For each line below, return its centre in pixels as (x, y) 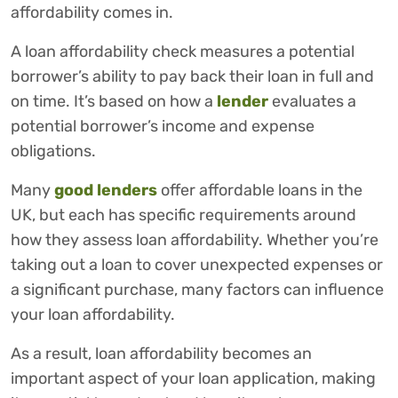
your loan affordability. (95, 315)
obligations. (53, 151)
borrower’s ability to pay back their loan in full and (192, 77)
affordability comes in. (94, 13)
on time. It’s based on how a (114, 102)
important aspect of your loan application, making (193, 379)
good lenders (106, 191)
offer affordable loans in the (260, 191)
